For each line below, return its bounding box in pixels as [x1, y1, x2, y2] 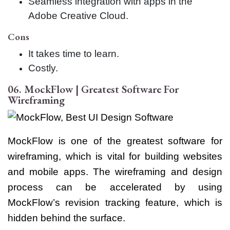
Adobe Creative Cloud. [28, 10, 128, 21]
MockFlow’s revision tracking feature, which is [8, 197, 222, 208]
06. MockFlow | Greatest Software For [8, 82, 179, 96]
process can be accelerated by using [8, 181, 222, 193]
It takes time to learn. [28, 48, 119, 59]
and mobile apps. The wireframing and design [8, 166, 222, 177]
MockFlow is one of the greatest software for [8, 135, 222, 146]
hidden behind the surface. [8, 212, 125, 223]
